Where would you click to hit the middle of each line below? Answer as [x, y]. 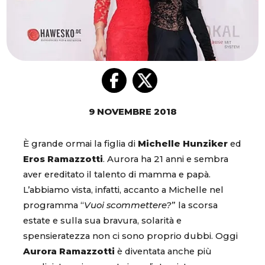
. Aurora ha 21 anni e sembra [166, 159]
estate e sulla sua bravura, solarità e [102, 221]
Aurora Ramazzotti [69, 252]
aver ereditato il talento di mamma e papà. [117, 175]
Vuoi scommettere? [128, 206]
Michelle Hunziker [183, 144]
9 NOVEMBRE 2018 [132, 112]
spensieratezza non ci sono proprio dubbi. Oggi [130, 236]
